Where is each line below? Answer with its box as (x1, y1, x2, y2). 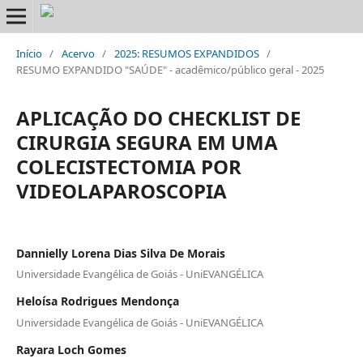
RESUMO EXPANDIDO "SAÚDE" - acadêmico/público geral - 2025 (15, 62, 324, 77)
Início (15, 45, 42, 61)
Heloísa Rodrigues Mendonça (15, 293, 179, 310)
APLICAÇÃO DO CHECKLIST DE (15, 104, 301, 131)
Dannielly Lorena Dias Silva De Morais (15, 245, 225, 261)
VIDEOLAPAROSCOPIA (15, 177, 227, 204)
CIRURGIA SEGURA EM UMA (15, 128, 278, 156)
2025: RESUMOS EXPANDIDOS (113, 45, 259, 61)
